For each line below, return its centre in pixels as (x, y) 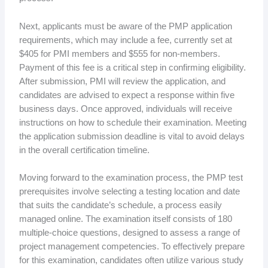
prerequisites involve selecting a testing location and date (129, 191)
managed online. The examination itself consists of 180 (125, 219)
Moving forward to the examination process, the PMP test (131, 177)
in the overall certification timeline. (84, 150)
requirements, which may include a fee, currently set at (125, 40)
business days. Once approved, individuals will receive (125, 109)
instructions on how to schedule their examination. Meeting (133, 122)
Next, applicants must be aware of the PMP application (125, 26)
